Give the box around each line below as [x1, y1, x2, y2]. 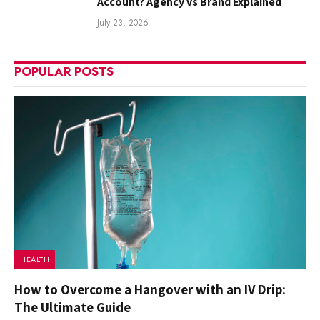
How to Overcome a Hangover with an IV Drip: [14, 280, 286, 298]
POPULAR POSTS [14, 62, 114, 80]
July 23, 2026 [97, 16, 149, 29]
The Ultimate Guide [14, 298, 131, 316]
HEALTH [20, 253, 50, 265]
